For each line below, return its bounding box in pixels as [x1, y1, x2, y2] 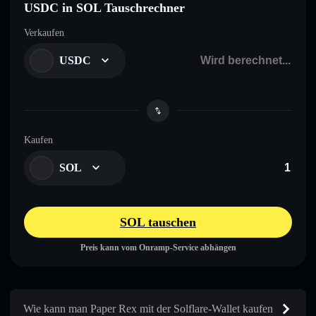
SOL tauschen [120, 214, 196, 229]
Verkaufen [24, 27, 64, 38]
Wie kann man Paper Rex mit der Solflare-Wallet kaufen [23, 302, 273, 315]
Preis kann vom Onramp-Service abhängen [80, 242, 236, 253]
